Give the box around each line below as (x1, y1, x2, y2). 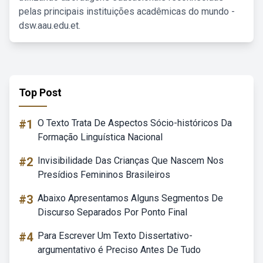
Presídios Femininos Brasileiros (38, 169, 170, 180)
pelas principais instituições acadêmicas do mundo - (19, 6, 235, 17)
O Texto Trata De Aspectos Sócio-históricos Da (38, 117, 232, 129)
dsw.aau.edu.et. (19, 20, 80, 31)
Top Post (19, 86, 62, 99)
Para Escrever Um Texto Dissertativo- (38, 230, 193, 241)
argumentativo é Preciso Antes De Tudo (38, 244, 201, 255)
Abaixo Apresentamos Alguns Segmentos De (38, 193, 223, 204)
